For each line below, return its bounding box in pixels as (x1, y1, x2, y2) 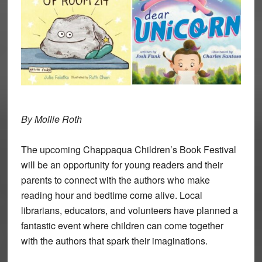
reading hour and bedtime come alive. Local (20, 188, 202, 202)
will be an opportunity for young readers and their (20, 158, 223, 172)
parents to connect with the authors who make (20, 173, 210, 187)
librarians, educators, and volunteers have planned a (20, 204, 238, 218)
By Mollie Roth (20, 112, 82, 126)
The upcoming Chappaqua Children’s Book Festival (20, 143, 236, 157)
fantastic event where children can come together (20, 219, 223, 233)
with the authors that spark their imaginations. (20, 234, 208, 248)
